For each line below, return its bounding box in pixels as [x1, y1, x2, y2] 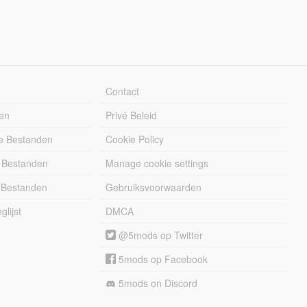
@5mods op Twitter [116, 228, 204, 242]
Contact [106, 84, 140, 98]
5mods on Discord [116, 275, 198, 290]
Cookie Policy [106, 132, 164, 146]
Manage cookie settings [106, 156, 209, 170]
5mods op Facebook [116, 251, 208, 266]
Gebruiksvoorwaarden [106, 180, 202, 194]
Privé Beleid [106, 108, 158, 122]
